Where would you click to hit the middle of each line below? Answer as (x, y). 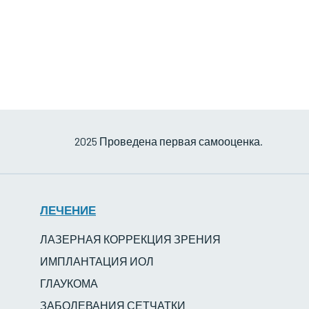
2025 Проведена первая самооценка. (169, 141)
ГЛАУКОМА (69, 283)
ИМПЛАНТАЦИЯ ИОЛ (97, 261)
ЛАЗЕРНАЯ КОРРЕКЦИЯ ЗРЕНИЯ (130, 239)
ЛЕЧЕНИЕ (68, 210)
